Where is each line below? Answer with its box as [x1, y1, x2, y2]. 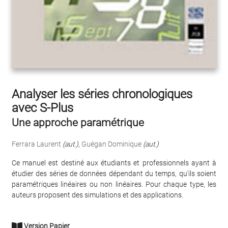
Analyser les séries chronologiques [12, 87, 192, 102]
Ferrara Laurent [12, 140, 61, 149]
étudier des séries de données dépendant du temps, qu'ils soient [12, 169, 216, 178]
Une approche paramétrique [12, 117, 144, 129]
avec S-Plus [12, 101, 73, 116]
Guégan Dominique [81, 140, 141, 149]
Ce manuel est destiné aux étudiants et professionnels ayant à [12, 159, 216, 167]
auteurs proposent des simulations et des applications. [12, 191, 183, 199]
